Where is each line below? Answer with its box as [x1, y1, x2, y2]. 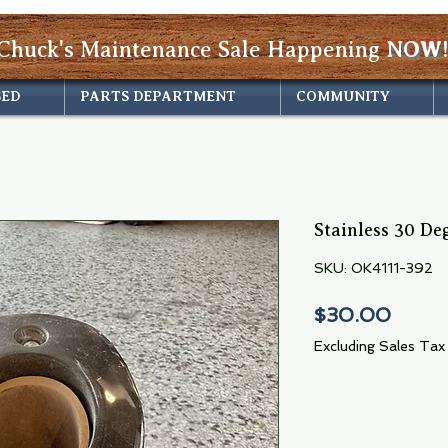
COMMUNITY [296, 87, 390, 104]
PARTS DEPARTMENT [80, 87, 236, 104]
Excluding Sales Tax [314, 337, 445, 354]
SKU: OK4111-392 [314, 259, 433, 276]
